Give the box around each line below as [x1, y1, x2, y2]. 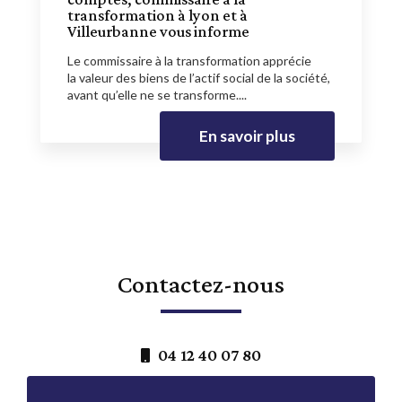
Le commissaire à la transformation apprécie [67, 52, 311, 68]
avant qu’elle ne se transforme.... [67, 86, 247, 102]
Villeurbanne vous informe [67, 22, 249, 40]
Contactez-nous [118, 268, 284, 298]
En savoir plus [199, 126, 295, 145]
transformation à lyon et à [67, 5, 248, 24]
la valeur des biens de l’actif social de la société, [67, 69, 330, 85]
